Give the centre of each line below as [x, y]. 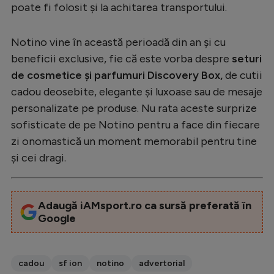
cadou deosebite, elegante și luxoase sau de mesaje [137, 91]
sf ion [70, 263]
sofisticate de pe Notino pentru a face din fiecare [135, 124]
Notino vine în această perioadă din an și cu [118, 42]
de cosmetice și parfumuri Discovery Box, [118, 75]
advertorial [162, 263]
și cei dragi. [39, 157]
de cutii [244, 75]
